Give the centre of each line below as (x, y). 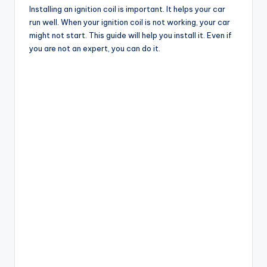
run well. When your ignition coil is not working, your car (130, 22)
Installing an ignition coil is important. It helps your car (127, 9)
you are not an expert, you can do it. (95, 49)
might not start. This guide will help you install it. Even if (131, 35)
